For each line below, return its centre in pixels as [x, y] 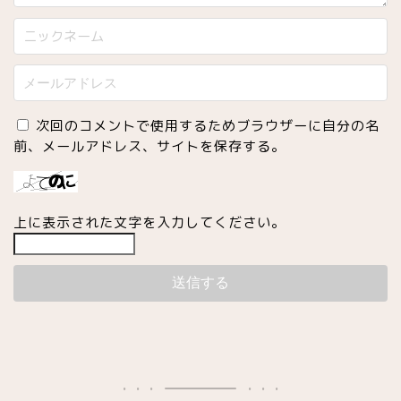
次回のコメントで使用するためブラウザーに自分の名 [208, 126]
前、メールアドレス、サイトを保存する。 [149, 147]
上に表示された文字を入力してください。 [149, 223]
